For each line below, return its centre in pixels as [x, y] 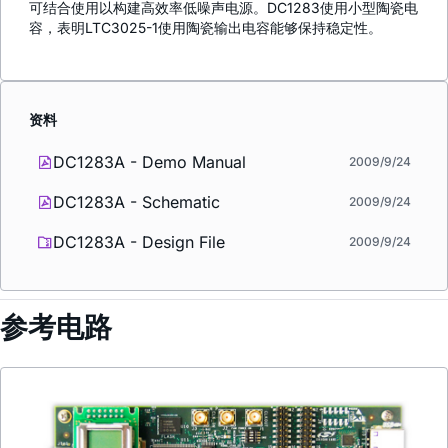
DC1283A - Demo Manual [149, 161]
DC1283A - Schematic [136, 201]
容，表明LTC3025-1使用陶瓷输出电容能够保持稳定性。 [205, 27]
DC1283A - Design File [139, 241]
